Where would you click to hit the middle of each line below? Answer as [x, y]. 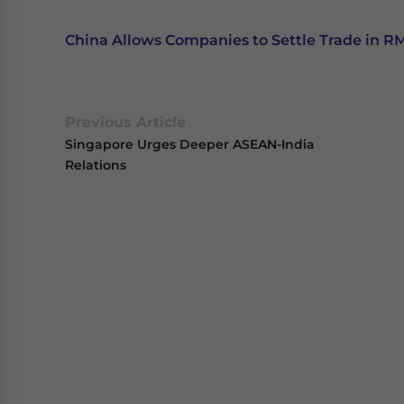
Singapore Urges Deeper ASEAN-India [190, 144]
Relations [96, 165]
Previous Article [125, 122]
